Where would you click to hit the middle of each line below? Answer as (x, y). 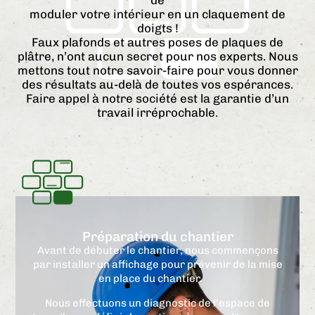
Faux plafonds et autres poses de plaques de (157, 43)
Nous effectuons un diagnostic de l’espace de (157, 303)
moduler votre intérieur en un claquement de (157, 14)
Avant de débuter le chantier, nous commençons (157, 251)
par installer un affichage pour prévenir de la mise (157, 265)
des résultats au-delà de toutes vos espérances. (157, 85)
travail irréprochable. (157, 113)
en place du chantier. (157, 279)
